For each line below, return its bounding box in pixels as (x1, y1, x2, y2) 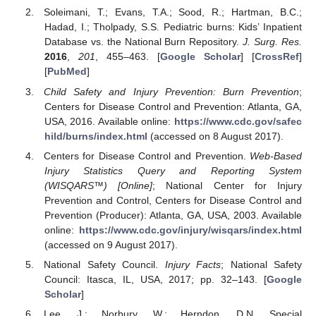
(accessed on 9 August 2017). (44, 238, 178, 250)
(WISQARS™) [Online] (44, 179, 153, 191)
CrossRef (255, 51, 300, 63)
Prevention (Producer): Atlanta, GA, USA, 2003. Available (44, 209, 302, 221)
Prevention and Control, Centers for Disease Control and (44, 194, 302, 206)
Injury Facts (164, 258, 221, 270)
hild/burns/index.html (44, 130, 147, 142)
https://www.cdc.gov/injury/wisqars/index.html (79, 224, 302, 236)
